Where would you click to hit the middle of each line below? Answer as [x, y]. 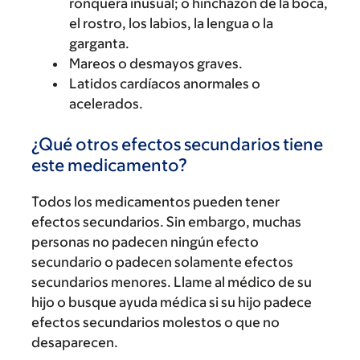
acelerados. [106, 104]
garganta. [99, 43]
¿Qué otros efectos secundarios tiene [177, 144]
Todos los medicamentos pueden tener [155, 202]
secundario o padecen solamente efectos [162, 262]
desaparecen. [75, 342]
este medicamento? [109, 165]
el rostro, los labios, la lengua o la [171, 23]
